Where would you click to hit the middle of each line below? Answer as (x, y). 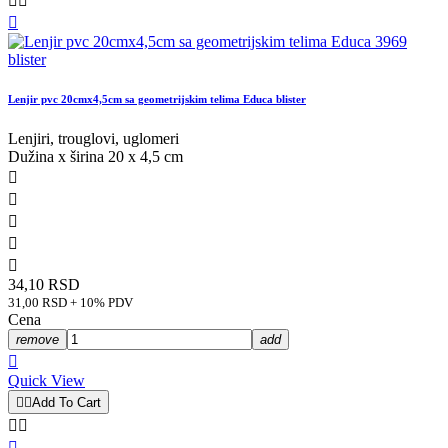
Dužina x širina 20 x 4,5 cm (95, 157)
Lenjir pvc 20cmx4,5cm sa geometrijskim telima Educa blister (157, 99)
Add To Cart (66, 403)
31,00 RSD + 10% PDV (70, 303)
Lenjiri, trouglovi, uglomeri (93, 139)
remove (37, 340)
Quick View (46, 381)
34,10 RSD (44, 285)
